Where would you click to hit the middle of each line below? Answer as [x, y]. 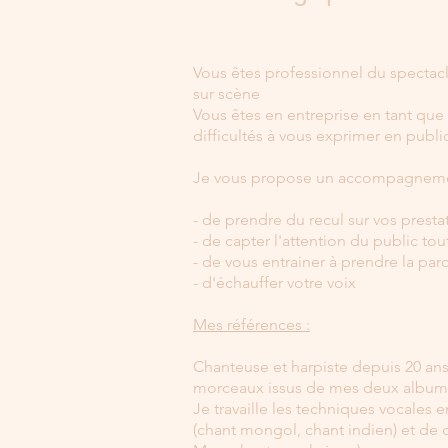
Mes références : [251, 324]
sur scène [226, 93]
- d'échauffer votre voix [274, 282]
